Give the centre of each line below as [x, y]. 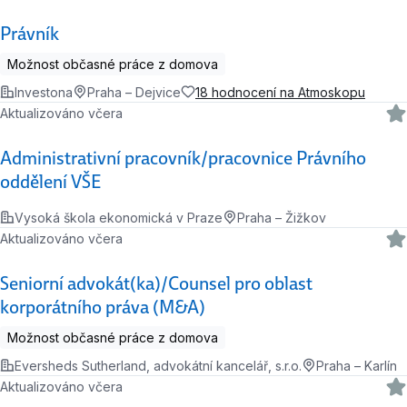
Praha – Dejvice [134, 92]
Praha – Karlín [357, 365]
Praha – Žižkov [282, 217]
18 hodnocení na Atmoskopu [280, 92]
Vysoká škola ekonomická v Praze [119, 217]
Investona [44, 92]
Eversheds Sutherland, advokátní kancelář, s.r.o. [158, 365]
